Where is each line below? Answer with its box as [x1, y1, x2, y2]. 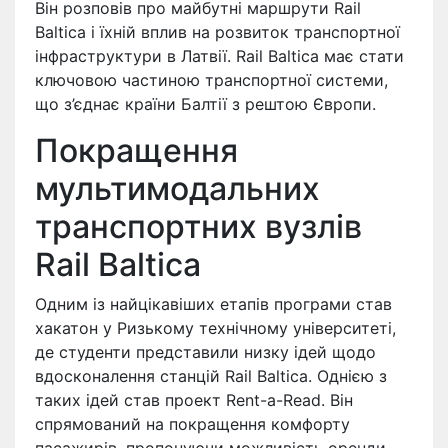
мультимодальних [35, 169, 320, 209]
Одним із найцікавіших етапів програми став [35, 294, 392, 315]
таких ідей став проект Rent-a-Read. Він [35, 390, 353, 411]
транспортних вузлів [35, 207, 362, 247]
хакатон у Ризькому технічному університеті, [35, 318, 396, 339]
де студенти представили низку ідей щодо [35, 342, 376, 363]
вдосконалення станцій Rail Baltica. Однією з [35, 366, 387, 387]
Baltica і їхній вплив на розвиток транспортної [35, 22, 400, 43]
